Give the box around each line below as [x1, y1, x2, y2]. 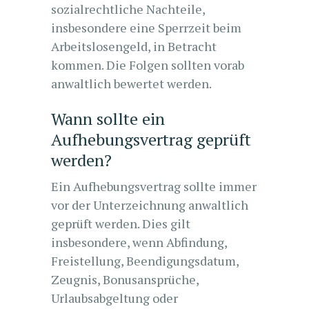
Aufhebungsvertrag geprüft [51, 128, 251, 150]
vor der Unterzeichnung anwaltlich [51, 197, 248, 213]
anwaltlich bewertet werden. [51, 75, 212, 92]
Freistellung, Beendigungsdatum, [51, 252, 239, 269]
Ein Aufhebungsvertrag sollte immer [51, 178, 257, 195]
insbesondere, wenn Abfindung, [51, 234, 227, 250]
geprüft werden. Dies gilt [51, 215, 190, 232]
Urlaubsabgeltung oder [51, 290, 178, 306]
